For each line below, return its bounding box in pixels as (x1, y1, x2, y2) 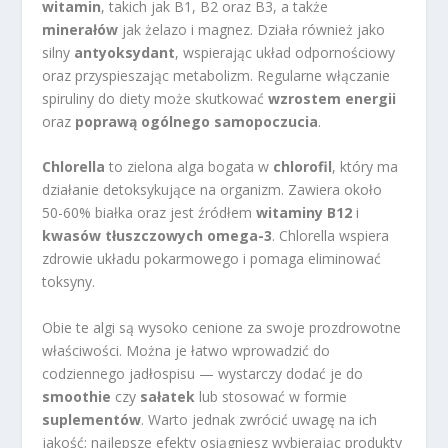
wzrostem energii (268, 89, 397, 108)
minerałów (42, 20, 119, 39)
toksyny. (42, 272, 96, 292)
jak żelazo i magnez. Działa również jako (118, 20, 386, 39)
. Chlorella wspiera (272, 226, 390, 246)
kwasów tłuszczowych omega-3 (42, 226, 273, 246)
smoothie (42, 386, 112, 406)
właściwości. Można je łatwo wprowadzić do (42, 340, 331, 360)
